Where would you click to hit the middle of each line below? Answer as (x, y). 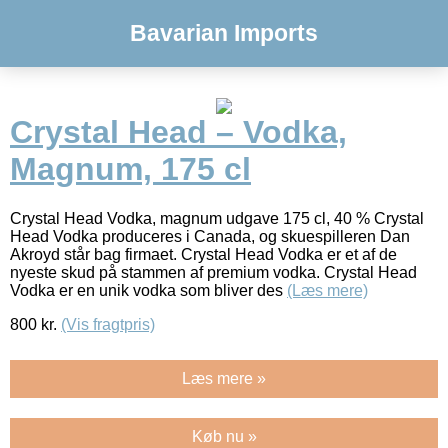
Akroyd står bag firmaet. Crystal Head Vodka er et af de (203, 254)
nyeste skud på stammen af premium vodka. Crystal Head (213, 272)
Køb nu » (224, 436)
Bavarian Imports (224, 33)
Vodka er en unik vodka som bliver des (148, 290)
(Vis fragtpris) (108, 324)
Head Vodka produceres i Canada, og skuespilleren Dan (210, 236)
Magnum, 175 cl (130, 169)
